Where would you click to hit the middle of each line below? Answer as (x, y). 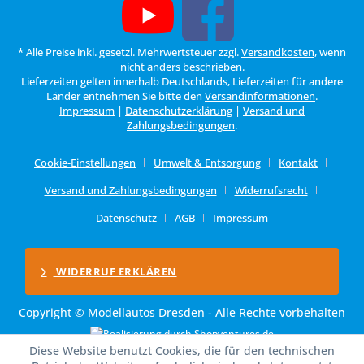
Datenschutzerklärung (179, 110)
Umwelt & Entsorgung (207, 162)
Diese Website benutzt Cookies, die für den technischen (182, 351)
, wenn (330, 52)
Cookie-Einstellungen (85, 162)
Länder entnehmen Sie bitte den (126, 95)
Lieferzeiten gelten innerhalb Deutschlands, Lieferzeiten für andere (182, 81)
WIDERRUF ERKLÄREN (115, 271)
